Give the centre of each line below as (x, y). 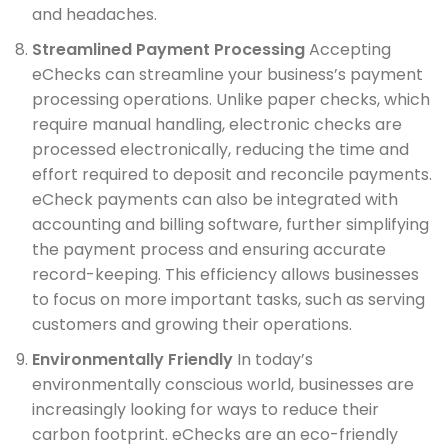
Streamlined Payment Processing (168, 49)
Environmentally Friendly (132, 359)
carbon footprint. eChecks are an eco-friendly (215, 434)
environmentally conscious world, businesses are (223, 384)
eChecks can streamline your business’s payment (227, 74)
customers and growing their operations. (192, 324)
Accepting (348, 49)
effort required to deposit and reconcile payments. (232, 174)
